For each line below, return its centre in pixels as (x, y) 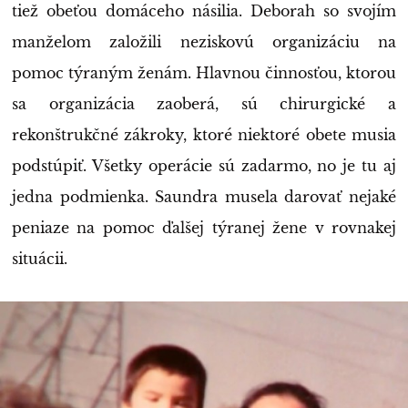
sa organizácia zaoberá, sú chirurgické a (204, 104)
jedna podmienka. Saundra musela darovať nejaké (204, 197)
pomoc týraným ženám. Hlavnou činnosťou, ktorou (204, 73)
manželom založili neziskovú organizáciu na (204, 42)
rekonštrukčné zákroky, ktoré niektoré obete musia (204, 135)
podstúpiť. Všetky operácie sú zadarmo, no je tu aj (204, 166)
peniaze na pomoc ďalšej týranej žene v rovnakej (204, 228)
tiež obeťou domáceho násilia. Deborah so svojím (204, 11)
